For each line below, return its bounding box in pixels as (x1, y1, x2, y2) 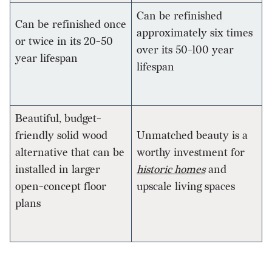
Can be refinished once (15, 18, 126, 32)
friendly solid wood (15, 129, 107, 143)
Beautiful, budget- (15, 112, 101, 126)
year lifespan (15, 52, 78, 66)
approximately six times (137, 27, 253, 40)
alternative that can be (15, 146, 124, 160)
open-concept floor (15, 180, 106, 194)
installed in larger (15, 163, 100, 177)
